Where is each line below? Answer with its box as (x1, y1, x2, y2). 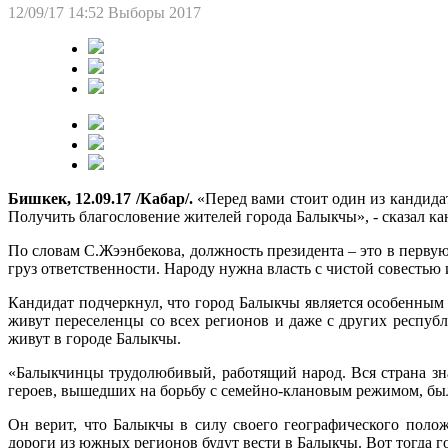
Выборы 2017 (108, 3, 201, 21)
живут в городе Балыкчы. (8, 329, 181, 347)
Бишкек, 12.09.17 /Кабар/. (8, 189, 193, 207)
